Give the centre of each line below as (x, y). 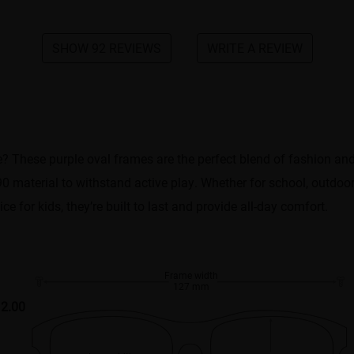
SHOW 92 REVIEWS (106, 48)
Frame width (192, 275)
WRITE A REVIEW (254, 48)
